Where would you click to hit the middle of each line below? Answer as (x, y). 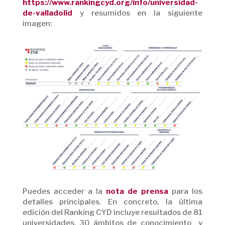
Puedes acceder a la (64, 191)
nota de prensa (137, 191)
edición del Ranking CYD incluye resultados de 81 (113, 212)
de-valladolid (47, 13)
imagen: (37, 24)
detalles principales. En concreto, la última (113, 202)
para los (186, 191)
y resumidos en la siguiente (137, 13)
